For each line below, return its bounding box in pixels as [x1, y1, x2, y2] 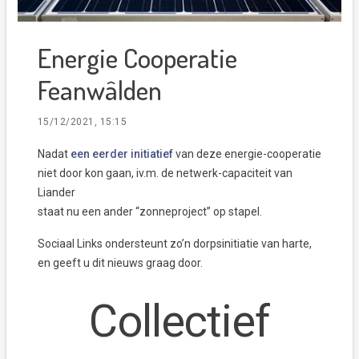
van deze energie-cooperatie [173, 147, 321, 161]
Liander [38, 186, 75, 200]
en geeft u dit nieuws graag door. [38, 256, 203, 270]
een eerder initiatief [71, 147, 173, 161]
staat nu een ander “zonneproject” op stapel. [38, 205, 262, 219]
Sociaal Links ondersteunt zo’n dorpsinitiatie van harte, [38, 237, 312, 251]
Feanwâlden [38, 72, 162, 107]
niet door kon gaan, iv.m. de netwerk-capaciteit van [38, 167, 292, 180]
